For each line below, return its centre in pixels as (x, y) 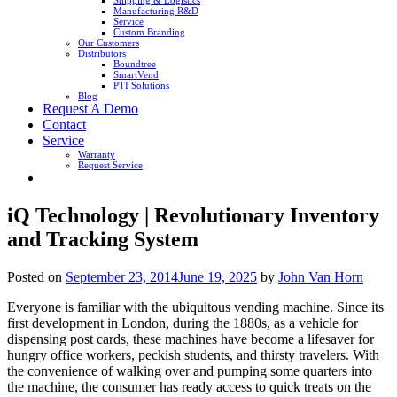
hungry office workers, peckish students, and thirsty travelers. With (193, 354)
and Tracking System (103, 239)
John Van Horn (321, 276)
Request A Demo (90, 109)
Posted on (36, 276)
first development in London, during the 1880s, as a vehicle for (183, 323)
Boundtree (135, 64)
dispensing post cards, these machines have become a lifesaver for (191, 339)
